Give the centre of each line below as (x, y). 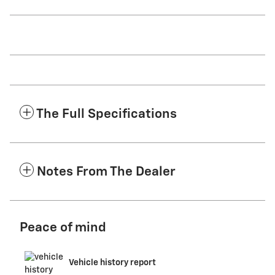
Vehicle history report (112, 262)
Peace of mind (63, 228)
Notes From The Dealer (106, 172)
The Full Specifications (107, 114)
